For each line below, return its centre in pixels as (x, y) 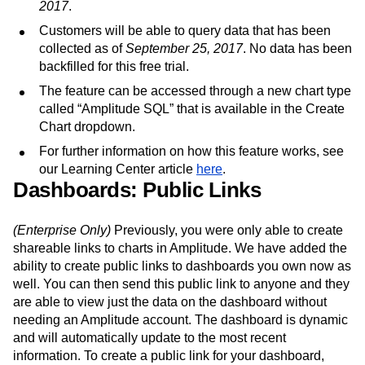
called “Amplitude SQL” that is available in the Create (192, 109)
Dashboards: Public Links (137, 190)
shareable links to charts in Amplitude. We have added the (180, 248)
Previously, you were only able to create (227, 230)
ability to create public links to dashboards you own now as (182, 266)
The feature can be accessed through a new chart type (195, 91)
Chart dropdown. (87, 127)
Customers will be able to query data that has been (185, 31)
